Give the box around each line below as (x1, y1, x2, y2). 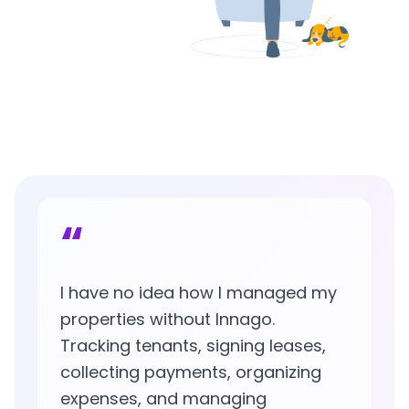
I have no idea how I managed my (60, 281, 337, 305)
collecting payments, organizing (60, 361, 321, 384)
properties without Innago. (60, 308, 275, 331)
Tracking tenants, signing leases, (60, 334, 326, 358)
